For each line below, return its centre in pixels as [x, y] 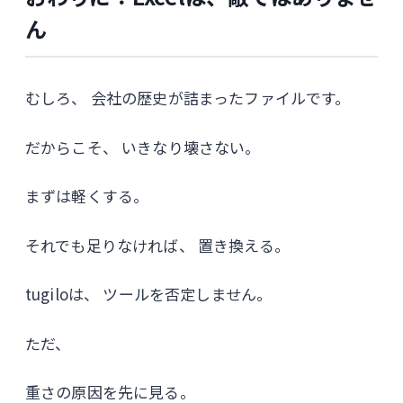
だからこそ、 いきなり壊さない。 [143, 147]
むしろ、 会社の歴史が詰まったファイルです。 [188, 98]
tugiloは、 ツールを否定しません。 [149, 294]
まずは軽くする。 [87, 196]
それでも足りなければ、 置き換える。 [157, 245]
